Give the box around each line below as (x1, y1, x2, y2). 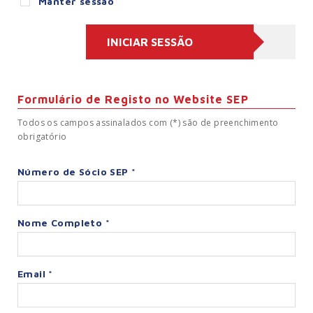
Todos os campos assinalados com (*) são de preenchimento (17, 117, 279, 129)
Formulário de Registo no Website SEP (17, 93, 249, 106)
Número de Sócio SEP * (17, 166, 136, 178)
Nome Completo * (17, 217, 110, 229)
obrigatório (17, 131, 67, 143)
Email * (17, 268, 53, 280)
